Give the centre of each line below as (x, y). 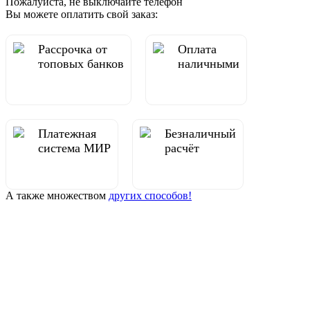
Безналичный (200, 133)
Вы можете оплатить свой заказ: (82, 14)
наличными (209, 63)
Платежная (67, 133)
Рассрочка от (73, 49)
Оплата (197, 49)
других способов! (150, 195)
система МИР (74, 148)
